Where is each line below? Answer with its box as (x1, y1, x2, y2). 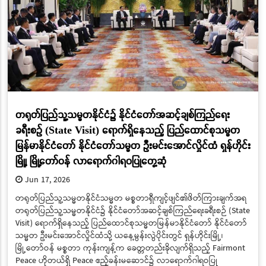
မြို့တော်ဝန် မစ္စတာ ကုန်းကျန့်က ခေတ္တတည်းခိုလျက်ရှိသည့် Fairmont (15, 242, 245, 255)
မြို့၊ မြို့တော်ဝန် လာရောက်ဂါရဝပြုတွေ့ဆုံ (15, 153, 166, 167)
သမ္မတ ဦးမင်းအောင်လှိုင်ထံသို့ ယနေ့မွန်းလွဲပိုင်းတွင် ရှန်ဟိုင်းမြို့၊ (15, 229, 223, 243)
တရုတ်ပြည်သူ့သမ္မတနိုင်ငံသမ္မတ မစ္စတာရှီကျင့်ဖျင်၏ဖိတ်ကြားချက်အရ (15, 192, 246, 205)
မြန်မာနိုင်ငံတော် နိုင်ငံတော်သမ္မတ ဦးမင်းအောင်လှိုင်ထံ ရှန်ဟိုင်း (15, 138, 251, 152)
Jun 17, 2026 (22, 173, 70, 187)
